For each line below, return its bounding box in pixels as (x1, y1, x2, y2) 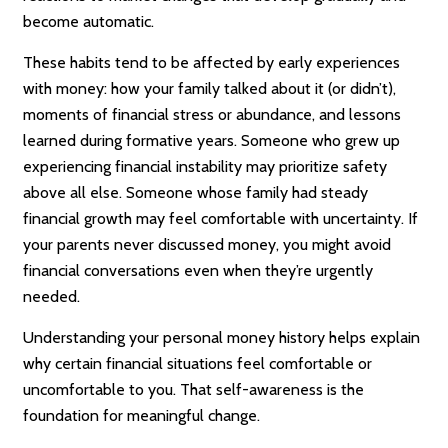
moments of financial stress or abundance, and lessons (23, 105, 402, 124)
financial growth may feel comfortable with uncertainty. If (23, 209, 419, 228)
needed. (23, 287, 81, 306)
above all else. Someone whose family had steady (23, 183, 369, 202)
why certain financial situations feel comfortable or (23, 354, 373, 373)
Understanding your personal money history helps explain (23, 328, 421, 347)
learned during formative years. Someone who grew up (23, 131, 401, 150)
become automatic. (23, 12, 155, 31)
